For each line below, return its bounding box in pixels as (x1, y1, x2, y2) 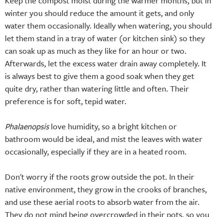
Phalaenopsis (5, 120, 49, 132)
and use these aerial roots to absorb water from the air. (5, 195, 200, 208)
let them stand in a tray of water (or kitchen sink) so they (5, 31, 205, 44)
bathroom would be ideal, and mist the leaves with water (5, 132, 202, 145)
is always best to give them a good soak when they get (5, 69, 194, 82)
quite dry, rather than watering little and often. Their (5, 82, 189, 94)
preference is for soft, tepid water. (5, 94, 126, 107)
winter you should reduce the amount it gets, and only (5, 6, 194, 19)
